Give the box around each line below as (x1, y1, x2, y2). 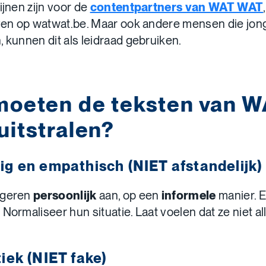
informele (161, 188, 219, 202)
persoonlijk (33, 188, 99, 202)
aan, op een (99, 188, 161, 202)
